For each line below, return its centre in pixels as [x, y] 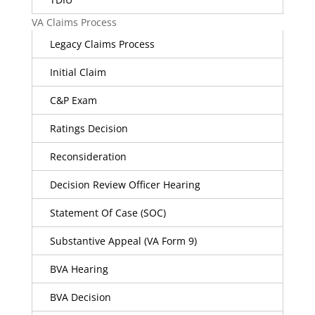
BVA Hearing [79, 269]
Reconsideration [88, 156]
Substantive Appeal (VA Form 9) [123, 241]
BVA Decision [80, 297]
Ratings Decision [89, 128]
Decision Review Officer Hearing [125, 185]
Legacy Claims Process [102, 44]
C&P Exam [73, 100]
